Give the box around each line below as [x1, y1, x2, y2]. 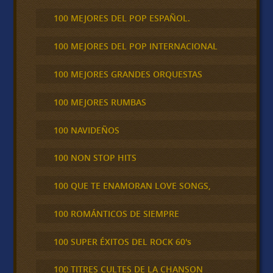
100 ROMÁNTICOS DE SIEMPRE [53, 207, 179, 219]
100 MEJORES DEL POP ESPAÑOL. [53, 12, 190, 24]
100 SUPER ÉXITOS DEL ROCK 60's [53, 235, 191, 247]
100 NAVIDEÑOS [53, 124, 119, 136]
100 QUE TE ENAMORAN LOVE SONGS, [53, 180, 211, 192]
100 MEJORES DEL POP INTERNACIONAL [53, 40, 218, 52]
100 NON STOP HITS [53, 152, 136, 164]
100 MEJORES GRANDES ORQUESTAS [53, 68, 202, 80]
